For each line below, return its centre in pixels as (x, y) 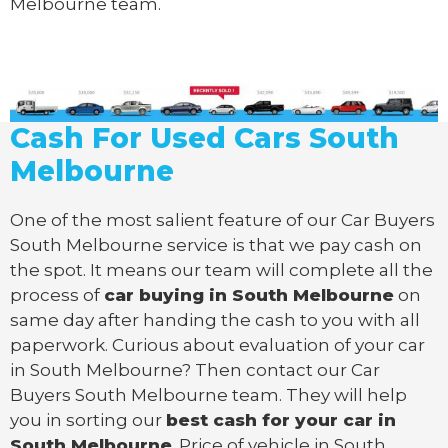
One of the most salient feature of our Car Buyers (222, 219)
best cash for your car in (281, 419)
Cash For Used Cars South (204, 137)
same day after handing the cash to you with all (215, 319)
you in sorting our (88, 419)
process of (57, 294)
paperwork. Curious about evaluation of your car (217, 344)
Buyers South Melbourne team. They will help (208, 394)
